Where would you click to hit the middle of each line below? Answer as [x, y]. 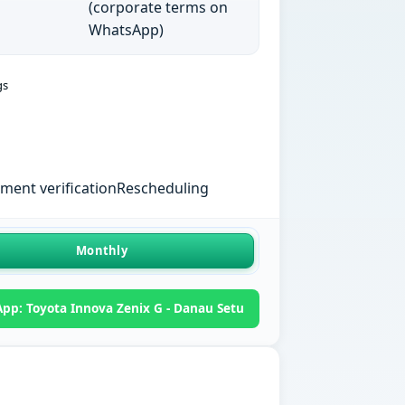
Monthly [102, 251]
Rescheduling [162, 188]
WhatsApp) [127, 30]
